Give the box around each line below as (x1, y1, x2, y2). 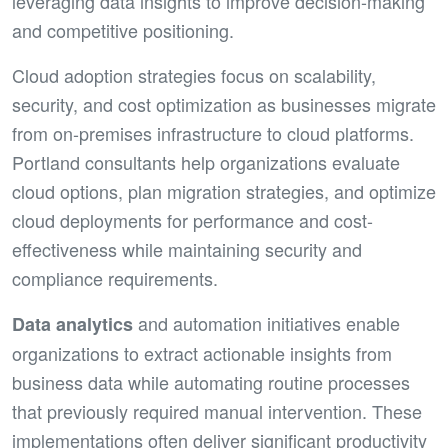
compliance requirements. (12, 265, 218, 291)
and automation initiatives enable (133, 310, 400, 336)
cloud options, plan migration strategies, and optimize (12, 178, 436, 204)
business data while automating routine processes (12, 369, 410, 395)
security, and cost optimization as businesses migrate (12, 91, 436, 117)
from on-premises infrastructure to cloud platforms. (12, 120, 414, 146)
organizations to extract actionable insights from (12, 340, 392, 366)
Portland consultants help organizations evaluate (12, 149, 400, 175)
